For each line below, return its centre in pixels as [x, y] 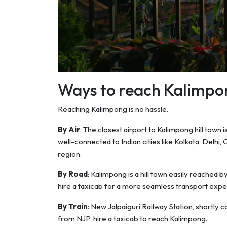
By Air [69, 130]
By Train [73, 207]
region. [70, 154]
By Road [73, 174]
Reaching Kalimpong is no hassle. [113, 109]
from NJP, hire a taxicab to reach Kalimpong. [133, 219]
